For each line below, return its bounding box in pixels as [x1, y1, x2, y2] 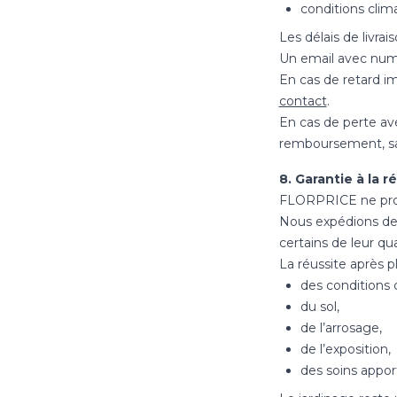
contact [278, 93, 327, 109]
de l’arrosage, [300, 320, 382, 336]
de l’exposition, [300, 341, 391, 357]
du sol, [300, 299, 339, 315]
